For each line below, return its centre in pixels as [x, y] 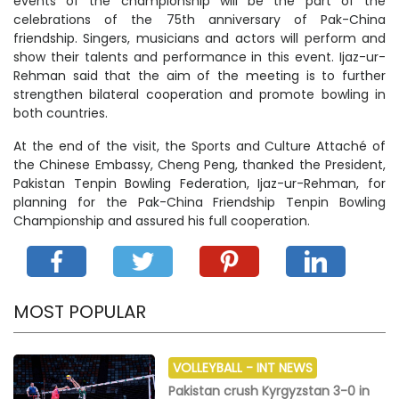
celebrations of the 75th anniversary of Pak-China [199, 19]
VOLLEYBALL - [215, 367]
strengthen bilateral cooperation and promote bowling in [199, 94]
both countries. [61, 113]
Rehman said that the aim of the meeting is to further [199, 75]
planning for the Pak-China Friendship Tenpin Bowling [199, 202]
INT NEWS [285, 367]
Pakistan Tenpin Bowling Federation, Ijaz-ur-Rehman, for [199, 183]
